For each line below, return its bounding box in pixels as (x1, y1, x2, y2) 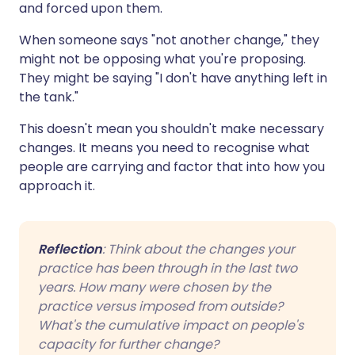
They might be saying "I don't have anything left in (19, 68, 327, 87)
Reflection (38, 239, 102, 258)
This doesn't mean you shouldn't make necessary (19, 119, 324, 138)
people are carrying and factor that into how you (19, 157, 325, 176)
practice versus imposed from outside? (38, 296, 283, 315)
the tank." (19, 87, 78, 106)
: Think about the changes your (102, 239, 295, 258)
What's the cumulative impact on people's (38, 315, 303, 334)
